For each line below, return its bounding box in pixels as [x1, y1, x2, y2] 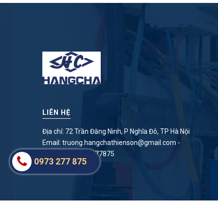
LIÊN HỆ [42, 109, 71, 117]
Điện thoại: [42, 150, 75, 158]
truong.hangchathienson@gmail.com [62, 139, 176, 147]
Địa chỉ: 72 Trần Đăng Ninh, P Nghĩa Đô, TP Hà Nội [42, 127, 190, 136]
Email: [42, 139, 62, 147]
